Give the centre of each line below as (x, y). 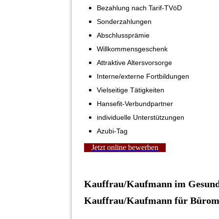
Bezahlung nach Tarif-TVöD (139, 8)
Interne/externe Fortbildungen (143, 76)
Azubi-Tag (112, 131)
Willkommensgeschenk (132, 49)
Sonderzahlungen (124, 21)
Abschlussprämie (123, 35)
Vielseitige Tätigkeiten (131, 90)
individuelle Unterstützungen (141, 117)
